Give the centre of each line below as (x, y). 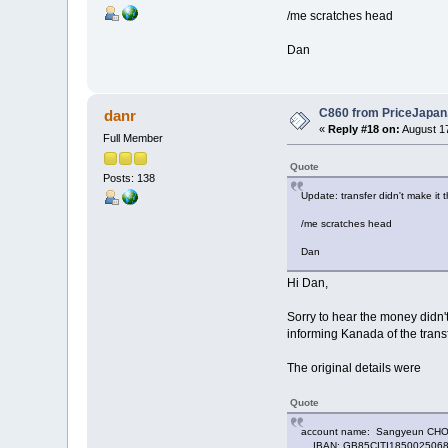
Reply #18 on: (364, 128)
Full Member (133, 137)
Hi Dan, (307, 282)
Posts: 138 (129, 178)
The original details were (353, 367)
